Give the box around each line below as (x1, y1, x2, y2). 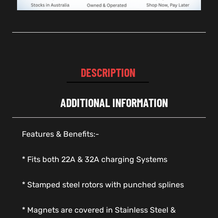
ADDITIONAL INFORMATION (60, 95, 168, 110)
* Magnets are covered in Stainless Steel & (22, 205, 176, 215)
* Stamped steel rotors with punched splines (22, 180, 184, 190)
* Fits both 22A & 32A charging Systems (22, 155, 167, 164)
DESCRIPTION (80, 65, 135, 79)
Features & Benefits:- (22, 129, 99, 139)
